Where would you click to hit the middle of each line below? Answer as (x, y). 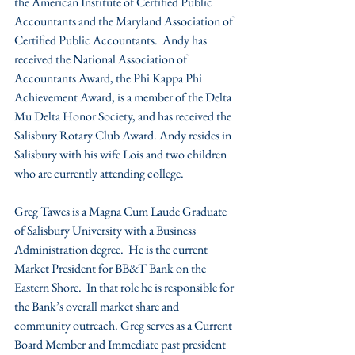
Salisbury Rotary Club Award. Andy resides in (124, 135)
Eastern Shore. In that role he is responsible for (125, 287)
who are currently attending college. (99, 173)
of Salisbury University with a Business (106, 230)
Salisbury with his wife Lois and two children (122, 154)
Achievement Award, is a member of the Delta (124, 97)
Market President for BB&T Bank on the (111, 268)
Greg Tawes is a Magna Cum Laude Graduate (122, 211)
